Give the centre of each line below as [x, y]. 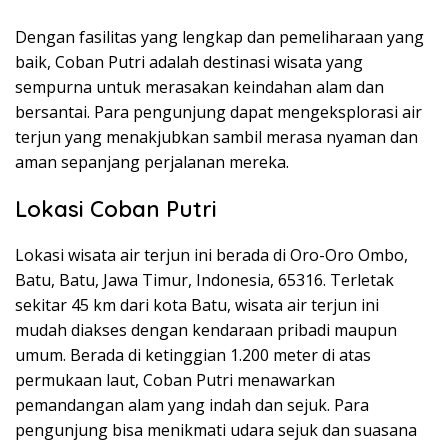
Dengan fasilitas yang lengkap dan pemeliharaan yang [219, 37]
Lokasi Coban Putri [116, 209]
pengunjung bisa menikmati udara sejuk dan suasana [216, 430]
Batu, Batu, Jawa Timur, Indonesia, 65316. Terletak [204, 280]
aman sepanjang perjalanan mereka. [152, 162]
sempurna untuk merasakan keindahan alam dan [199, 87]
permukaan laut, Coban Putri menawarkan [175, 380]
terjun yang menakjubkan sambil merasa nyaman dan [216, 137]
